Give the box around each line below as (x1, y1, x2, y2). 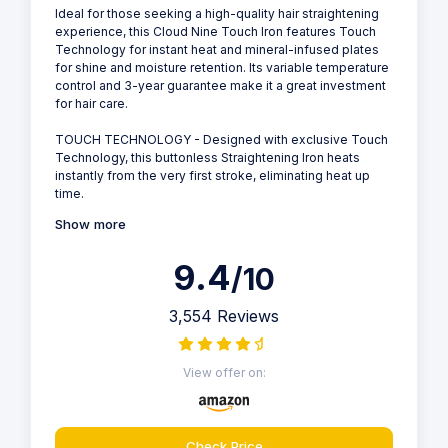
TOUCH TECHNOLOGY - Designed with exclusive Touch (55, 131, 388, 147)
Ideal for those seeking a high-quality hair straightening (55, 5, 379, 21)
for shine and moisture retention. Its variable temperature (55, 59, 389, 75)
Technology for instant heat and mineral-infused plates (55, 41, 379, 57)
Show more (55, 216, 126, 232)
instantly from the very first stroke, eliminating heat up (55, 167, 370, 183)
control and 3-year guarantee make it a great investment (55, 77, 386, 93)
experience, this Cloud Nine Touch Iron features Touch (55, 23, 376, 39)
